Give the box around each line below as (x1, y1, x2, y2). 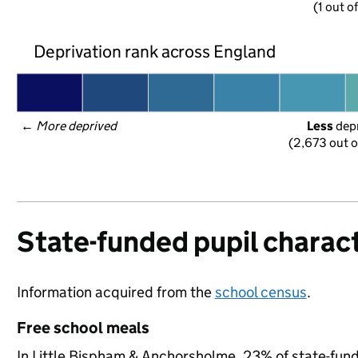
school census (214, 283, 307, 301)
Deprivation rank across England (33, 40, 276, 62)
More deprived (35, 118, 118, 133)
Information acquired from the (16, 283, 215, 301)
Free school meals (16, 318, 149, 337)
